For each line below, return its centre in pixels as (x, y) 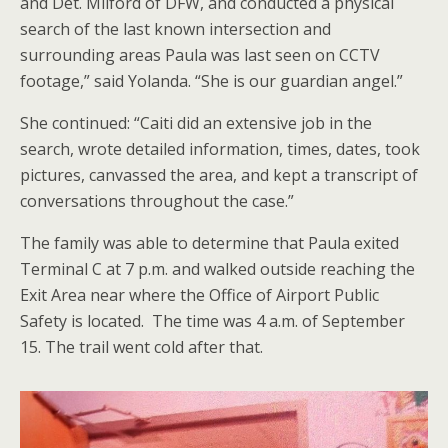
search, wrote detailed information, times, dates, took (220, 149)
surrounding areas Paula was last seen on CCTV (200, 55)
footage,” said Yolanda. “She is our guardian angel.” (211, 81)
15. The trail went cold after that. (141, 347)
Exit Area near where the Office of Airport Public (199, 295)
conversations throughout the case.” (157, 201)
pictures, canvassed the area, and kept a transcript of (219, 175)
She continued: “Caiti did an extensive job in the (196, 123)
